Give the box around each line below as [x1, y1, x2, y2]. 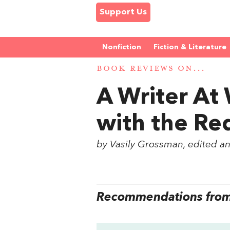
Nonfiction [102, 44, 141, 51]
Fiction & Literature [154, 44, 226, 51]
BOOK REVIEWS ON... [97, 63, 205, 74]
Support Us [100, 8, 147, 16]
